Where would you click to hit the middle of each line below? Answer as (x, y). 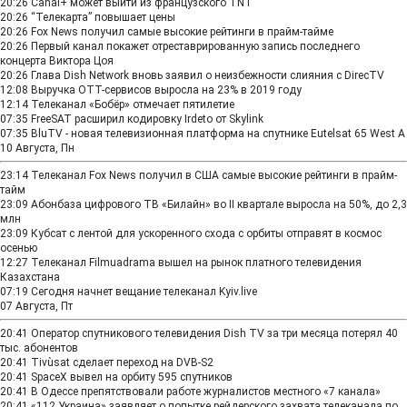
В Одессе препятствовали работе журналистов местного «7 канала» (206, 392)
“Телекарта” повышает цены (103, 17)
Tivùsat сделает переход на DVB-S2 (122, 362)
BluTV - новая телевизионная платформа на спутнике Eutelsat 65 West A (218, 134)
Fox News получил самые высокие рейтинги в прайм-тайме (182, 32)
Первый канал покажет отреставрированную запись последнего (195, 46)
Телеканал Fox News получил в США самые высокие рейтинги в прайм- (214, 175)
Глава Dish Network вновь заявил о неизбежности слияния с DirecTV (208, 75)
